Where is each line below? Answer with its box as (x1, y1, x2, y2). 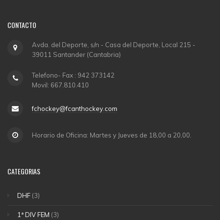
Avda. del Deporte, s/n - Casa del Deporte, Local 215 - (32, 41, 195, 49)
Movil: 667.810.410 (32, 81, 89, 89)
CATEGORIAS (7, 166, 40, 177)
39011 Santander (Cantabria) (32, 51, 121, 59)
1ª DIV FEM (17, 210, 50, 219)
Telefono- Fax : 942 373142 (32, 71, 114, 80)
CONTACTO (7, 20, 36, 30)
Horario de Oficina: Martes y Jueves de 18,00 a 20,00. (32, 131, 192, 139)
